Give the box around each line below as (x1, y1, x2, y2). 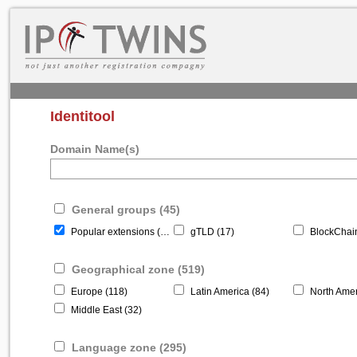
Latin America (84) (188, 286, 269, 298)
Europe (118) (69, 286, 127, 298)
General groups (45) (69, 203, 180, 217)
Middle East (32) (69, 304, 142, 316)
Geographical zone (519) (69, 263, 205, 277)
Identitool (50, 108, 115, 125)
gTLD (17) (188, 226, 234, 238)
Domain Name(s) (50, 143, 139, 156)
